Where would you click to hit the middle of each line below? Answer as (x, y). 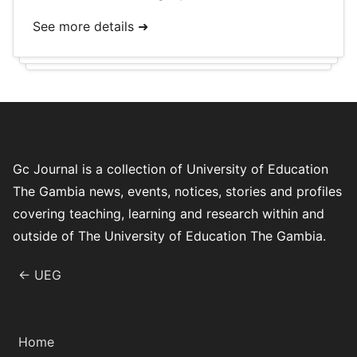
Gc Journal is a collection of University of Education (171, 169)
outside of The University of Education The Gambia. (169, 236)
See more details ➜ (90, 26)
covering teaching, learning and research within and (169, 214)
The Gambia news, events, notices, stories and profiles (177, 191)
